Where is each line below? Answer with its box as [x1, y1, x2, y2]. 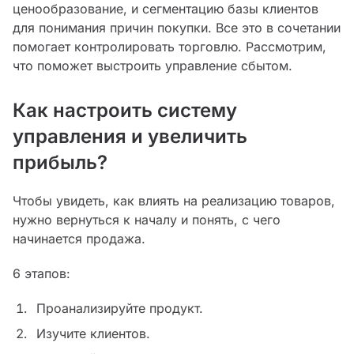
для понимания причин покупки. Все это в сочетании [13, 20, 341, 36]
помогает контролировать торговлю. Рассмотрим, [13, 39, 326, 55]
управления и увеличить [13, 125, 247, 149]
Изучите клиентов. [36, 326, 150, 342]
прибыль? [13, 151, 107, 175]
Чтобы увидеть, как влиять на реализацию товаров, [13, 193, 335, 209]
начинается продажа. [13, 231, 145, 247]
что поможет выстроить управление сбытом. [13, 58, 292, 74]
